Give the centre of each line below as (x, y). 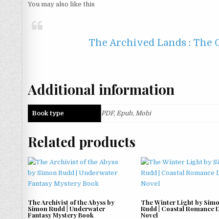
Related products (82, 142)
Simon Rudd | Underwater (66, 208)
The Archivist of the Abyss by (71, 202)
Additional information (101, 89)
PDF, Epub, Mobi (126, 113)
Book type (48, 113)
